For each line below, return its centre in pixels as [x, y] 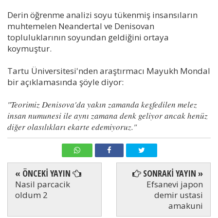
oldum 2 [31, 195]
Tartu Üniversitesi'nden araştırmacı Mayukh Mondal [109, 71]
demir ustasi [179, 195]
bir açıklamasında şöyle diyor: [65, 82]
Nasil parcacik [43, 184]
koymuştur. [29, 48]
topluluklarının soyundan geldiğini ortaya [88, 37]
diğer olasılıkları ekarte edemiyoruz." [72, 127]
